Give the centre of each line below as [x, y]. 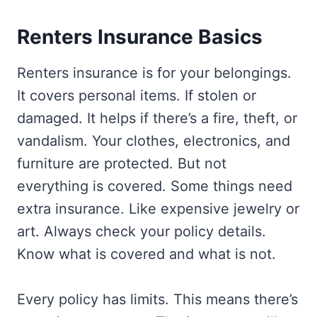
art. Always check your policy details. [142, 232]
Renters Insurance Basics [140, 37]
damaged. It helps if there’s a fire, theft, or [157, 119]
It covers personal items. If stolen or [137, 96]
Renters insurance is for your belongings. [154, 73]
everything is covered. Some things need [155, 186]
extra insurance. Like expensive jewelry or [158, 209]
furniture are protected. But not [122, 164]
